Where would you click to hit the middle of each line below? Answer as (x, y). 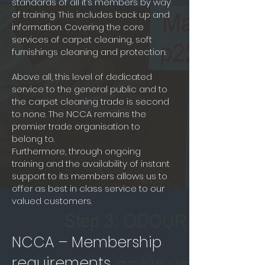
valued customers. (52, 201)
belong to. (33, 139)
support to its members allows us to (90, 176)
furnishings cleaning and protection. (89, 52)
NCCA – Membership (87, 242)
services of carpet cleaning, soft (82, 39)
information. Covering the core (78, 27)
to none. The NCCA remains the (79, 114)
